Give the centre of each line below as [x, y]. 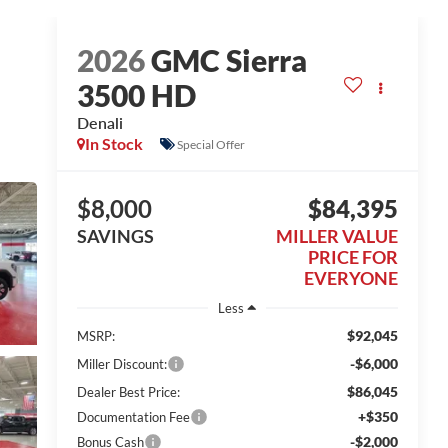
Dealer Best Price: [128, 392]
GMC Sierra [228, 60]
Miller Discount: [121, 364]
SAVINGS [115, 236]
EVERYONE [351, 278]
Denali [99, 123]
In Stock [113, 144]
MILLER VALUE [337, 236]
